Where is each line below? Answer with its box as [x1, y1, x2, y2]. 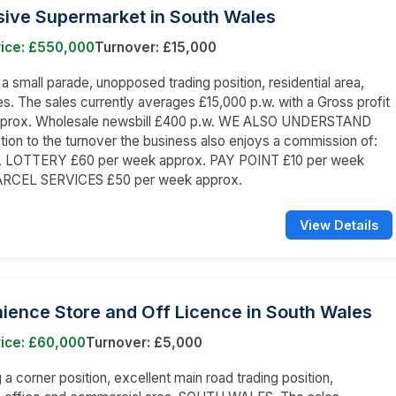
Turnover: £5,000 [86, 333, 202, 351]
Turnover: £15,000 [95, 38, 217, 56]
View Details [300, 217, 378, 232]
